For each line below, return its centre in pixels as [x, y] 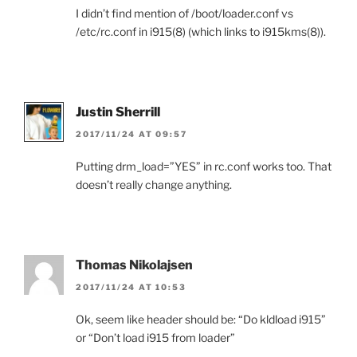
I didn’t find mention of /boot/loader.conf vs [184, 13]
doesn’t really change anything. [154, 185]
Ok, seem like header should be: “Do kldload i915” [201, 320]
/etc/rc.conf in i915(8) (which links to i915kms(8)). [201, 31]
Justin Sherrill [118, 112]
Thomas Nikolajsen [134, 265]
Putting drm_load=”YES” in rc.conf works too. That [204, 167]
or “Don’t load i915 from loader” [155, 338]
